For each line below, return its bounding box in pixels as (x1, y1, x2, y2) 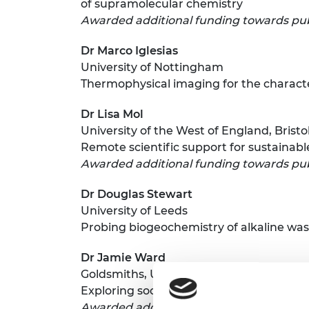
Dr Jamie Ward (81, 250, 166, 264)
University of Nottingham (81, 60, 223, 74)
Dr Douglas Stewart (81, 187, 198, 201)
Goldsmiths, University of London (81, 267, 266, 281)
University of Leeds (81, 203, 188, 217)
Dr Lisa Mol (81, 107, 143, 121)
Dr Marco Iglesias (81, 43, 178, 57)
